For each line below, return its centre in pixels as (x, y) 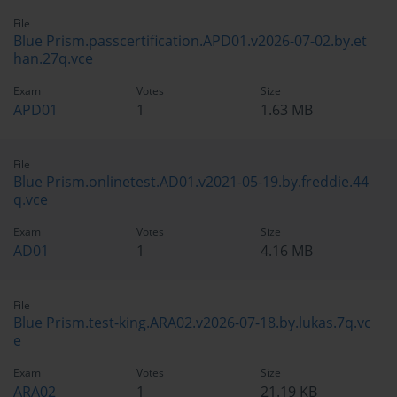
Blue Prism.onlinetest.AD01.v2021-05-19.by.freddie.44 (191, 182)
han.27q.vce (53, 58)
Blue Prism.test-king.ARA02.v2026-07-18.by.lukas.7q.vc (192, 323)
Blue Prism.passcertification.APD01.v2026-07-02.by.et (190, 41)
